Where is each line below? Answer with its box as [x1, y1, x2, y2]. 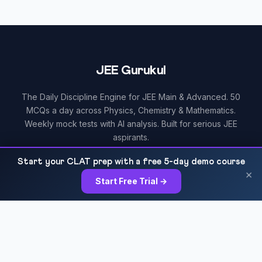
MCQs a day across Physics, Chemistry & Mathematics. [26, 105, 236, 115]
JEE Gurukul [95, 64, 167, 77]
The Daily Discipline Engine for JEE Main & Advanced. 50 [22, 92, 240, 102]
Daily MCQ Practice [12, 237, 86, 247]
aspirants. [113, 132, 149, 142]
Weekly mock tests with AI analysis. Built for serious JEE [25, 119, 237, 129]
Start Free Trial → [95, 176, 167, 186]
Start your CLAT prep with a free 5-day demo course [17, 157, 245, 166]
